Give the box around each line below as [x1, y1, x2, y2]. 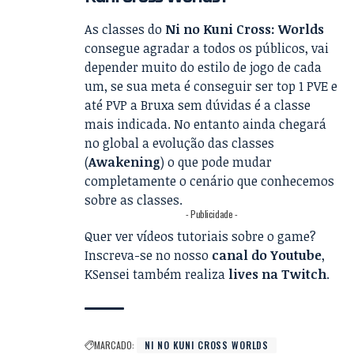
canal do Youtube [212, 247, 322, 265]
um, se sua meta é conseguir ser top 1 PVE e [85, 77, 338, 96]
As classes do [85, 21, 166, 39]
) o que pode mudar [160, 153, 273, 171]
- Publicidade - [186, 207, 238, 221]
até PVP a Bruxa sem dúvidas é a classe [85, 96, 311, 115]
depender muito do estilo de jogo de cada [85, 58, 322, 77]
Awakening [88, 153, 161, 171]
